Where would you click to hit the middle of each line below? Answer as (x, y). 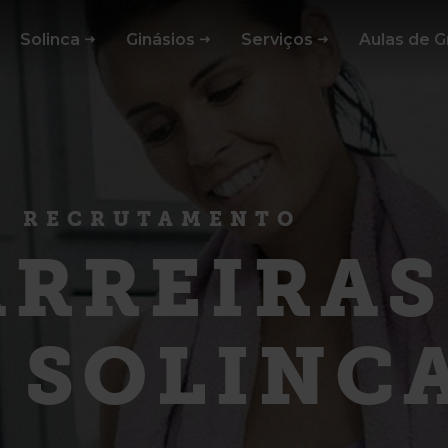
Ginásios (160, 39)
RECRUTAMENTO (162, 220)
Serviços (277, 39)
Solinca (50, 39)
